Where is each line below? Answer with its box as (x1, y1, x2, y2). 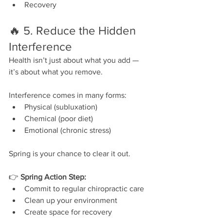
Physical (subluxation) (24, 102, 97, 111)
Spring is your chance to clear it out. (9, 149, 130, 158)
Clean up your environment (24, 196, 117, 204)
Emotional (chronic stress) (24, 126, 111, 134)
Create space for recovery (24, 207, 112, 216)
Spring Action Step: (20, 172, 86, 181)
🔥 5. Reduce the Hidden (9, 23, 139, 37)
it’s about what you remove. (9, 67, 103, 76)
